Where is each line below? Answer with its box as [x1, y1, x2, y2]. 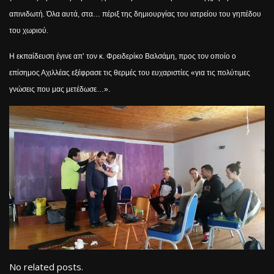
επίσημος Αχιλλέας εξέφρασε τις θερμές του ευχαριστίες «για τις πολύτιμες [9, 68, 250, 78]
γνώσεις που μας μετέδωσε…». [9, 85, 110, 94]
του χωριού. [9, 26, 48, 35]
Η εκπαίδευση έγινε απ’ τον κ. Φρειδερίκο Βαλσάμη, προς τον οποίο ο [9, 52, 236, 61]
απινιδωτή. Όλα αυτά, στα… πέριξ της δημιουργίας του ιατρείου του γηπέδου [9, 10, 261, 19]
